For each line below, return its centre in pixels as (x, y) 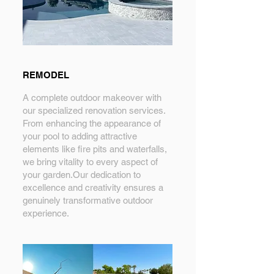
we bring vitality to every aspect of (90, 162)
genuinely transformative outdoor (88, 200)
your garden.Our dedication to (82, 175)
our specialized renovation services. (94, 110)
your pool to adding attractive (80, 136)
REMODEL (46, 75)
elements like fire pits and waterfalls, (95, 149)
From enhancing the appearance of (92, 123)
